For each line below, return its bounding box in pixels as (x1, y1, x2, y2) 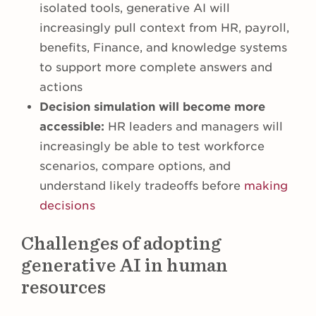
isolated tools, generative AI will (39, 1, 230, 16)
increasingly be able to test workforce (39, 140, 265, 154)
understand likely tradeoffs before (39, 179, 244, 193)
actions (39, 80, 83, 95)
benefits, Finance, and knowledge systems (39, 41, 287, 55)
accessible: (39, 120, 104, 134)
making (244, 179, 288, 193)
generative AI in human (21, 255, 228, 276)
